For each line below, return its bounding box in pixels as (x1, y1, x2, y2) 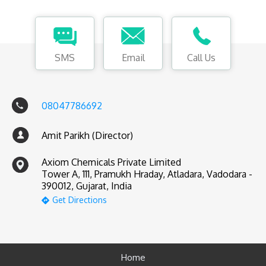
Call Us (187, 52, 216, 64)
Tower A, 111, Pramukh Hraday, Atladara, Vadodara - (42, 168, 252, 180)
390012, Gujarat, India (42, 180, 132, 192)
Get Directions (52, 195, 107, 205)
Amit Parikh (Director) (42, 129, 133, 142)
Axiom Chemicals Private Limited (42, 156, 181, 169)
